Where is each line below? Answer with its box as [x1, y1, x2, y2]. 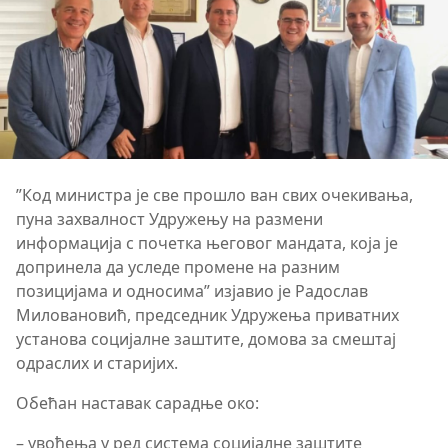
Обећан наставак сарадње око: [16, 391, 259, 414]
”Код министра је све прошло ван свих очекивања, [16, 183, 413, 206]
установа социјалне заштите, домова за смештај [16, 327, 396, 350]
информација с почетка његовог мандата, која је [16, 231, 398, 254]
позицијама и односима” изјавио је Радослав [16, 279, 368, 302]
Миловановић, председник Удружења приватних [16, 303, 399, 326]
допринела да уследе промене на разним [16, 255, 340, 278]
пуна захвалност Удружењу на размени [16, 207, 323, 230]
